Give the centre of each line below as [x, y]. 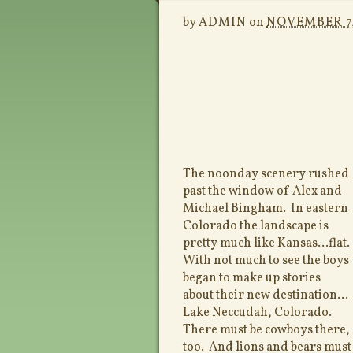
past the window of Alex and [262, 191]
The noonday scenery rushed [266, 174]
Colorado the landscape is [256, 226]
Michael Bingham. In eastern [266, 209]
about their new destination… [266, 295]
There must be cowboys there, [266, 330]
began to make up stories [252, 278]
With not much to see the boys [266, 261]
